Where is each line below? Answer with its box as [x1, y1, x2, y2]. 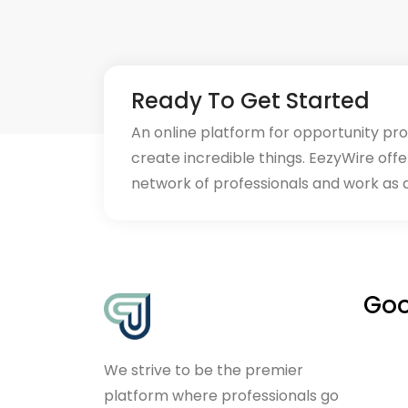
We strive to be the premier [104, 360, 303, 381]
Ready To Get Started [131, 86, 370, 116]
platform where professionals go [104, 385, 339, 406]
